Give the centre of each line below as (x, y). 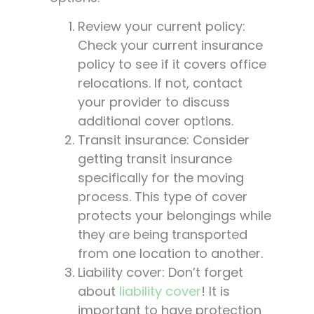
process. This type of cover (163, 197)
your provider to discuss (154, 102)
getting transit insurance (155, 159)
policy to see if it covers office (172, 64)
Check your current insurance (170, 46)
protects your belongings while (175, 216)
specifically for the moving (161, 178)
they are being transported (163, 235)
